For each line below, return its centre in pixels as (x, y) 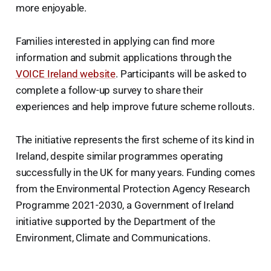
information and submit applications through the (123, 58)
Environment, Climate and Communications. (113, 238)
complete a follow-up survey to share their (109, 90)
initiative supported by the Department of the (116, 222)
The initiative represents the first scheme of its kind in (135, 140)
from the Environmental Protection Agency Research (132, 189)
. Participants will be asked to (181, 74)
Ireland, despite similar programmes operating (119, 156)
